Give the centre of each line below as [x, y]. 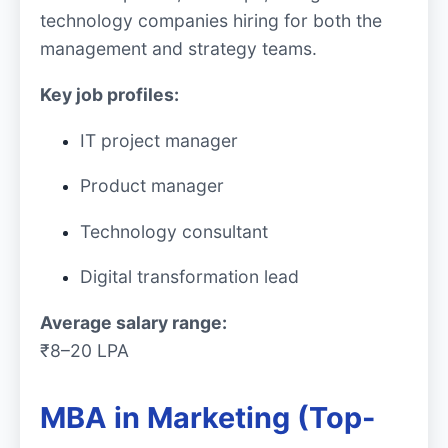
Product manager [152, 186]
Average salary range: [133, 322]
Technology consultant [174, 231]
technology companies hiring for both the [211, 21]
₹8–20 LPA [84, 350]
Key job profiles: [109, 95]
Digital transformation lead [189, 277]
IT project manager [159, 140]
